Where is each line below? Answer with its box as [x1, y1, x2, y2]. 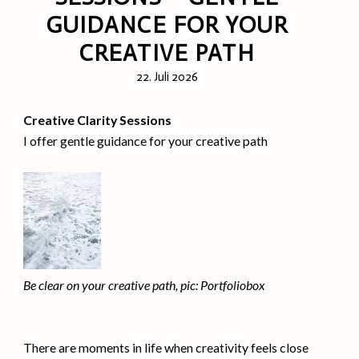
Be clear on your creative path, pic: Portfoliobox [23, 276, 265, 292]
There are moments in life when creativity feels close [23, 339, 309, 355]
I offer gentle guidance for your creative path [23, 133, 268, 149]
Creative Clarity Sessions [23, 112, 172, 128]
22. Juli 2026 [135, 70, 198, 85]
